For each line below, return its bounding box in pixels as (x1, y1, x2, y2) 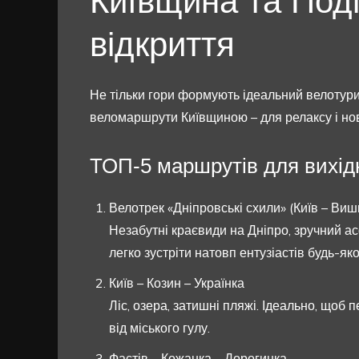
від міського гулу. (109, 320, 210, 337)
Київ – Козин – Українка (109, 275, 244, 292)
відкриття (90, 26, 235, 64)
